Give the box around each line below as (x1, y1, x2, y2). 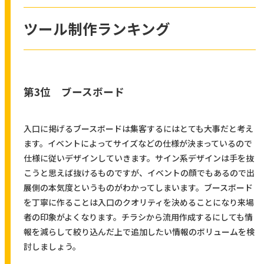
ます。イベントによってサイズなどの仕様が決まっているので (23, 137, 252, 150)
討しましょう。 (23, 240, 81, 253)
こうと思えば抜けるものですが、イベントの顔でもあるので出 (23, 167, 255, 179)
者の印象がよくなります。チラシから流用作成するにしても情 (23, 211, 253, 223)
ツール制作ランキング (23, 18, 170, 39)
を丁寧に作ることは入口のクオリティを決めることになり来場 (23, 196, 254, 209)
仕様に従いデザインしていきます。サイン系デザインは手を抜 (23, 152, 254, 164)
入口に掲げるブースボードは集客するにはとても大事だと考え (23, 123, 253, 135)
